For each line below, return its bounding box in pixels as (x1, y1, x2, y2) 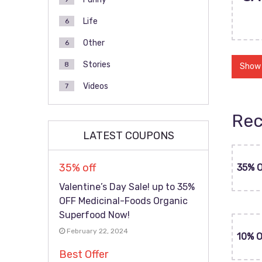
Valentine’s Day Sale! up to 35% (59, 181, 195, 192)
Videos (83, 81, 108, 91)
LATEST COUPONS (82, 129, 174, 142)
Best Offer (59, 248, 108, 261)
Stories (83, 60, 111, 70)
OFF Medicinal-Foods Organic (59, 195, 188, 206)
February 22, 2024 (65, 227, 128, 235)
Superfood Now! (59, 209, 130, 220)
